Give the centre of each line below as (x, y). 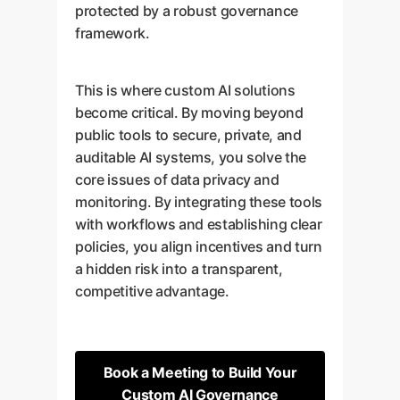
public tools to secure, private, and (188, 135)
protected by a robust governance (187, 11)
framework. (112, 33)
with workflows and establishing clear (199, 224)
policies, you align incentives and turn (199, 246)
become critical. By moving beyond (189, 112)
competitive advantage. (152, 291)
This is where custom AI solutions (185, 90)
